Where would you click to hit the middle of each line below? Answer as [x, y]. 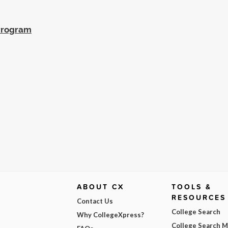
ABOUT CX [100, 187]
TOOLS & [192, 187]
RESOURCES [199, 197]
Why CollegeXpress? [110, 215]
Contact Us [95, 201]
